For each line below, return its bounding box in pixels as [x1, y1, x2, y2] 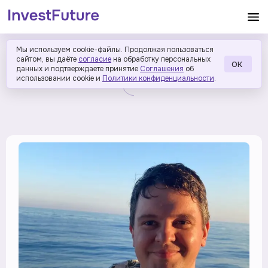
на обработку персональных [113, 54, 211, 64]
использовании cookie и [16, 74, 100, 83]
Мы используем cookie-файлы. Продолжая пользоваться [16, 45, 214, 54]
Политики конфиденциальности [102, 74, 214, 83]
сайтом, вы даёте [16, 54, 77, 64]
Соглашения [140, 64, 184, 74]
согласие [78, 54, 111, 64]
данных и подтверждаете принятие [16, 64, 138, 74]
